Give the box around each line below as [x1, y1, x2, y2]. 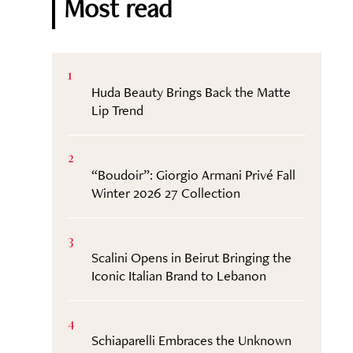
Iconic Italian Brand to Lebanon [91, 266, 266, 284]
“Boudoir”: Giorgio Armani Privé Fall [91, 165, 295, 184]
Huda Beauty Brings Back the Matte [91, 83, 291, 101]
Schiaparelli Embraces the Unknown [91, 331, 292, 349]
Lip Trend [91, 101, 143, 119]
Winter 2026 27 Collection [91, 184, 240, 202]
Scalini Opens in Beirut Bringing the [91, 248, 292, 266]
